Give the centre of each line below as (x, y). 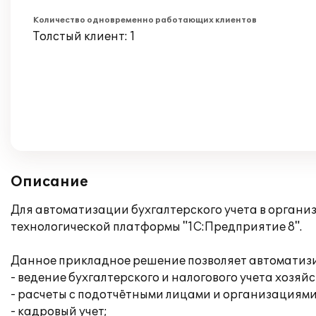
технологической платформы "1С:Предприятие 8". (156, 227)
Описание (49, 182)
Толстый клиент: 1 (84, 37)
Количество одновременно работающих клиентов (145, 20)
